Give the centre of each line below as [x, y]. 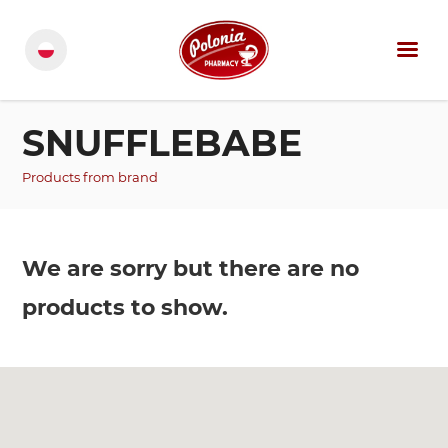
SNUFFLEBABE [162, 143]
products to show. [125, 307]
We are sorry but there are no [190, 268]
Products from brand [90, 177]
